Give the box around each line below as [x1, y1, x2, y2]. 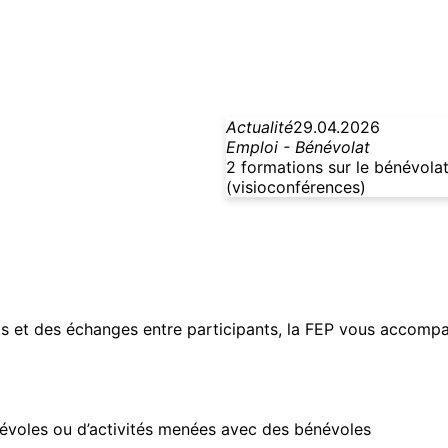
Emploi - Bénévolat [226, 137, 370, 158]
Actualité [226, 117, 293, 138]
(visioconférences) [226, 177, 366, 198]
